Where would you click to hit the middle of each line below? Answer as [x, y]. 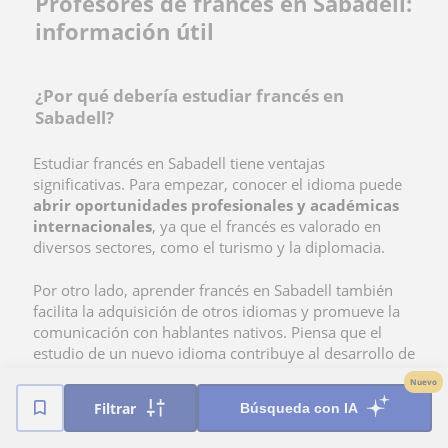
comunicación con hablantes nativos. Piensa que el [207, 331]
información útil [124, 30]
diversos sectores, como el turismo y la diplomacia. [209, 246]
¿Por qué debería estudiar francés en [189, 95]
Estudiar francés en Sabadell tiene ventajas [179, 162]
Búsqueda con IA [298, 408]
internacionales [92, 225]
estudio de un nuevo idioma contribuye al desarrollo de [224, 352]
